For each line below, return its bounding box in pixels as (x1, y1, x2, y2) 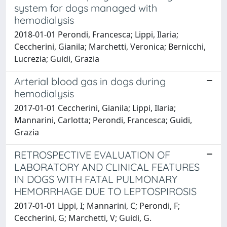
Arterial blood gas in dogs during (14, 74, 166, 88)
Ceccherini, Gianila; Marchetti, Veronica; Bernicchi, (14, 41, 206, 52)
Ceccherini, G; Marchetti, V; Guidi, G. (14, 212, 152, 223)
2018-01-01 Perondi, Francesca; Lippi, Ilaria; (14, 28, 178, 40)
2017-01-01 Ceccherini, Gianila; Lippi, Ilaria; (14, 102, 176, 113)
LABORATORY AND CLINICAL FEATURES (14, 160, 200, 173)
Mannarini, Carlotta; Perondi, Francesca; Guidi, (14, 114, 192, 126)
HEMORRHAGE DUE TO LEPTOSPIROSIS (14, 184, 197, 198)
